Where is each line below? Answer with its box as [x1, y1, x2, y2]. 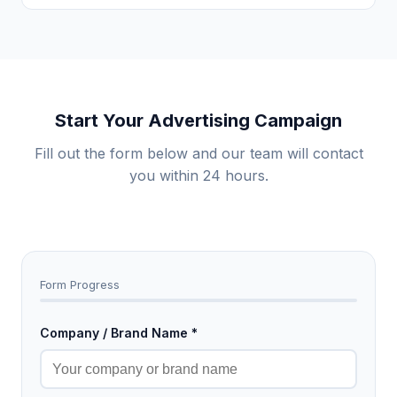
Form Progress [40, 276, 120, 292]
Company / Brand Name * [40, 325, 198, 341]
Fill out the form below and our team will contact [34, 144, 363, 162]
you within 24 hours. [128, 166, 269, 184]
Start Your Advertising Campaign [55, 109, 342, 131]
